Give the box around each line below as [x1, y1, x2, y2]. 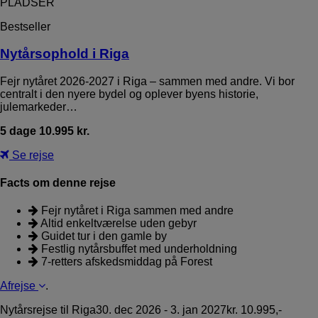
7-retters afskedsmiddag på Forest [38, 256, 212, 268]
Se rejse [9, 148, 54, 161]
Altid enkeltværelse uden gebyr [38, 217, 197, 230]
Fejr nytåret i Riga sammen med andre [38, 204, 234, 217]
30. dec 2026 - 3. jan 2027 [96, 304, 226, 317]
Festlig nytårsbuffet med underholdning [38, 243, 237, 256]
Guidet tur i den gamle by [38, 230, 167, 243]
